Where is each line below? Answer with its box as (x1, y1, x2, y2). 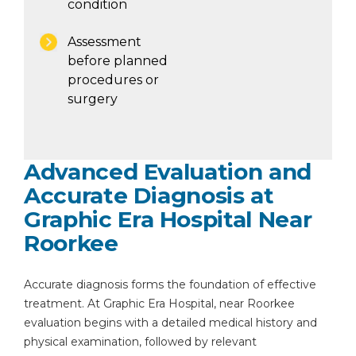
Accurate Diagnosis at (24, 182, 274, 209)
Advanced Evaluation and (24, 158, 311, 185)
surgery (68, 91, 118, 106)
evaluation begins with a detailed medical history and (24, 315, 317, 330)
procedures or (68, 72, 159, 87)
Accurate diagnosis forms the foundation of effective (24, 277, 316, 292)
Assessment (68, 34, 141, 49)
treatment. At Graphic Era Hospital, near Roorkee (24, 296, 295, 311)
